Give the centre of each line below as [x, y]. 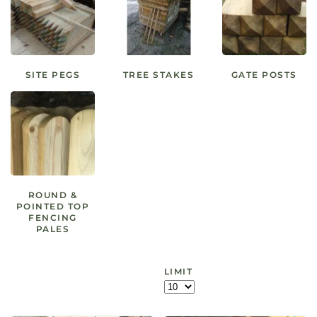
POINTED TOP [53, 207]
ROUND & [53, 195]
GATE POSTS [264, 74]
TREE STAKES [158, 74]
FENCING [53, 218]
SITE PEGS [53, 74]
